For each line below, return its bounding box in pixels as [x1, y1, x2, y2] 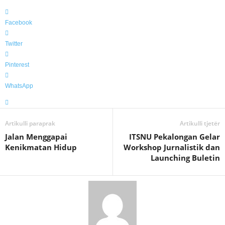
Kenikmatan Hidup [5, 142, 77, 152]
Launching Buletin [151, 153, 220, 163]
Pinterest [5, 61, 29, 68]
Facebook [5, 19, 32, 26]
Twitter [5, 40, 23, 47]
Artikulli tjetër [180, 119, 220, 128]
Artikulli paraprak [5, 119, 55, 128]
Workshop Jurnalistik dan [124, 142, 220, 152]
